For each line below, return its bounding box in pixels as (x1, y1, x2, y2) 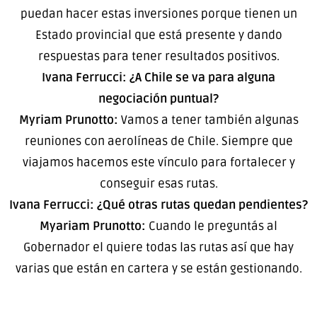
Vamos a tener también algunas (117, 113, 299, 128)
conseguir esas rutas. (99, 176, 218, 192)
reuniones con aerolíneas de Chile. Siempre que (24, 134, 293, 149)
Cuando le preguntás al (146, 219, 277, 234)
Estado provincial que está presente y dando (35, 28, 282, 43)
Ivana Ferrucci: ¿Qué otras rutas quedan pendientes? (9, 197, 308, 213)
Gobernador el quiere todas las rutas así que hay (23, 240, 294, 255)
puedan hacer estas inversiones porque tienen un (20, 6, 297, 22)
